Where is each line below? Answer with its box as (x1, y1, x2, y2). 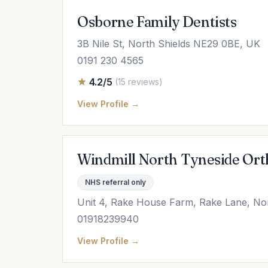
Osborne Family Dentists (77, 13, 237, 31)
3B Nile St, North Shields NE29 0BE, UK (77, 38, 260, 50)
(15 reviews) (115, 77, 163, 87)
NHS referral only (85, 178, 146, 187)
